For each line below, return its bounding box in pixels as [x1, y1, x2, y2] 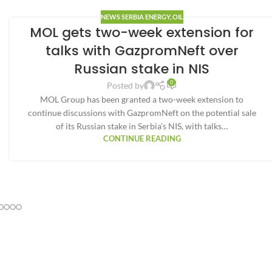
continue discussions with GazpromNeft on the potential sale [27, 107, 256, 118]
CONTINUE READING [103, 134, 181, 144]
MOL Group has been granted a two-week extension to [40, 94, 244, 105]
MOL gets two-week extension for [30, 23, 254, 42]
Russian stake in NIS [74, 59, 210, 79]
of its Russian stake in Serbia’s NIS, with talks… [56, 121, 228, 132]
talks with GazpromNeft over [45, 41, 239, 61]
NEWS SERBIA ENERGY [100, 13, 170, 21]
